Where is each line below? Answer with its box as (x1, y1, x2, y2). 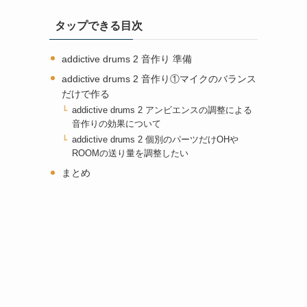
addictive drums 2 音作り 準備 (61, 53, 192, 64)
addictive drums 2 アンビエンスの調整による (72, 106, 253, 116)
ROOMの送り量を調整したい (72, 149, 189, 159)
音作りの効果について (72, 119, 162, 130)
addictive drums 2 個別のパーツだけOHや (72, 135, 239, 145)
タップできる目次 (55, 19, 143, 32)
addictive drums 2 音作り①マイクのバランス (61, 73, 256, 84)
